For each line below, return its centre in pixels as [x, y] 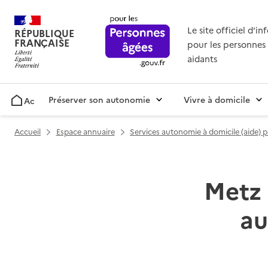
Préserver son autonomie [99, 100]
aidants [202, 59]
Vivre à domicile [217, 100]
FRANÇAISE [42, 43]
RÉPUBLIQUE [44, 33]
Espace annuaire [85, 132]
